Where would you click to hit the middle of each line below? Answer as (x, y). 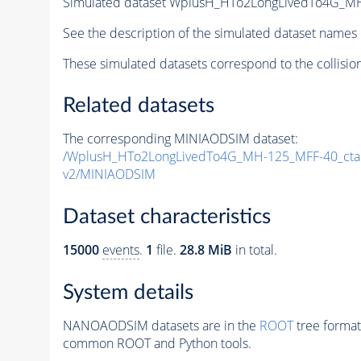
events (120, 250)
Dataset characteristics (166, 217)
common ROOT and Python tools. (157, 343)
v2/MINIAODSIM (109, 174)
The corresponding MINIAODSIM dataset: (180, 139)
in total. (254, 250)
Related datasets (138, 106)
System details (128, 292)
